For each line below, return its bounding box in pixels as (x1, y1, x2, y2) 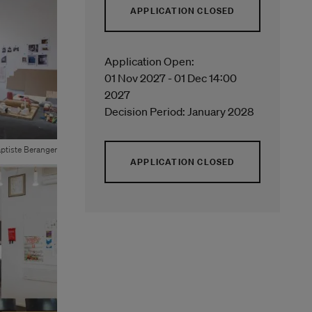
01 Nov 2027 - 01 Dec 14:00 (104, 71, 237, 85)
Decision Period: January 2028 (104, 104, 254, 118)
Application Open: (104, 54, 194, 68)
